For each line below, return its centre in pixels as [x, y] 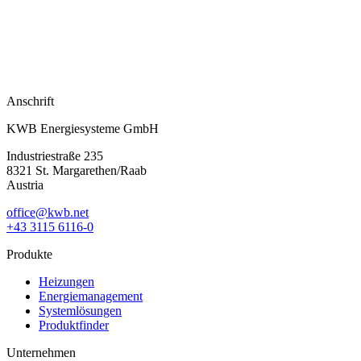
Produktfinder [74, 326]
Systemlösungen [80, 311]
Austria [25, 185]
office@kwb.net [48, 213]
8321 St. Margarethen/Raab [77, 171]
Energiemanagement [91, 297]
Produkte [29, 255]
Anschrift [30, 102]
